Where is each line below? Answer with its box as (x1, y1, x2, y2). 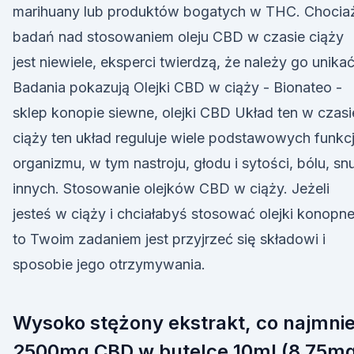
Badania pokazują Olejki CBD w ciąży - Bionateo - (13, 79, 342, 96)
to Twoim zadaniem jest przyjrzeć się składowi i (13, 231, 326, 247)
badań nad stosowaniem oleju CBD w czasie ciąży (13, 28, 344, 45)
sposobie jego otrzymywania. (13, 256, 205, 273)
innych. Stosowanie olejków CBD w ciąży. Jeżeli (13, 180, 330, 197)
